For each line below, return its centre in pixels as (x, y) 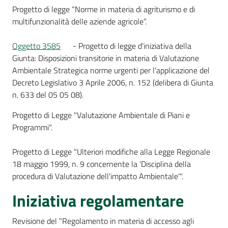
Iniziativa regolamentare (98, 201)
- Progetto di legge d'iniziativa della (131, 46)
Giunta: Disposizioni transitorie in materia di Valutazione (106, 58)
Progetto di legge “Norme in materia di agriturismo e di (104, 9)
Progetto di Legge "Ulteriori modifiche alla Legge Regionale (111, 152)
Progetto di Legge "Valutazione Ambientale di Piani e (101, 115)
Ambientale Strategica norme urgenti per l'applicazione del (111, 70)
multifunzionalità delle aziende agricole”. (79, 21)
